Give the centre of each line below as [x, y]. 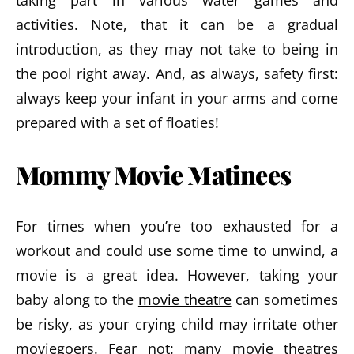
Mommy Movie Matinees [153, 174]
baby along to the [77, 299]
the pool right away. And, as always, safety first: [177, 73]
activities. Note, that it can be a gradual [177, 24]
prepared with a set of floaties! [117, 122]
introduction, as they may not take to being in [177, 49]
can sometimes [285, 299]
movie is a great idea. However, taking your [177, 275]
